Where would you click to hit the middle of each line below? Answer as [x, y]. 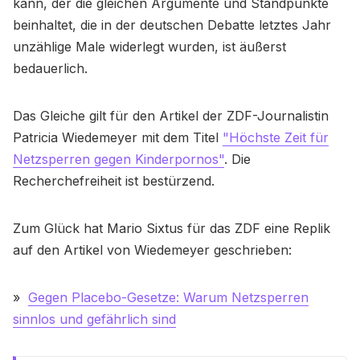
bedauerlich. [50, 69]
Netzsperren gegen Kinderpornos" [119, 160]
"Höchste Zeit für [276, 138]
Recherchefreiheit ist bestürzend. [114, 181]
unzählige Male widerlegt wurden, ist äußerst [149, 47]
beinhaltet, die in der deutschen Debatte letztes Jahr [172, 25]
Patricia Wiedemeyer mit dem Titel [118, 138]
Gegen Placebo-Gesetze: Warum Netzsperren [168, 298]
